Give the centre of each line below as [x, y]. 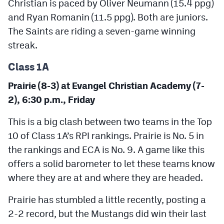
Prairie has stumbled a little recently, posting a [107, 199]
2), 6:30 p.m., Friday [51, 99]
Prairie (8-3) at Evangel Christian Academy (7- [106, 85]
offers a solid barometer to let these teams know [111, 163]
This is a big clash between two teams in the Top [110, 121]
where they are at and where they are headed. [105, 177]
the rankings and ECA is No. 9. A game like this [106, 149]
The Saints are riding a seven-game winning [102, 31]
